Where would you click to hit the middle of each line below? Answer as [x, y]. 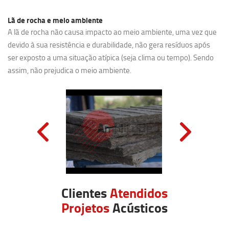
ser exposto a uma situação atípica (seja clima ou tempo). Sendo [111, 58]
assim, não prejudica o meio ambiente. [70, 70]
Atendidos [139, 193]
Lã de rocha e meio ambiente [55, 20]
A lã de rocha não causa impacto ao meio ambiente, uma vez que [112, 32]
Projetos [85, 208]
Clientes [86, 193]
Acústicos [139, 208]
